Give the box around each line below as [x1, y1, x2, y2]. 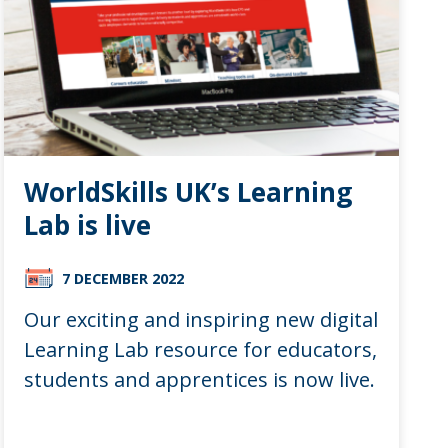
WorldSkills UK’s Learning [23, 173, 352, 210]
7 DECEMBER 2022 [61, 268, 184, 288]
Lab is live [23, 206, 151, 243]
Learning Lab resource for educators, [23, 335, 377, 363]
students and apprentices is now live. [23, 365, 375, 393]
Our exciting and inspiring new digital [23, 305, 378, 333]
